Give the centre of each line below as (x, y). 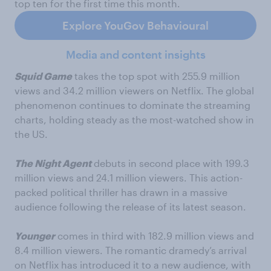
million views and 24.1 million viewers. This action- (129, 178)
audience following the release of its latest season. (130, 207)
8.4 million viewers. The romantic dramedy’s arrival (131, 250)
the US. (31, 134)
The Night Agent (53, 163)
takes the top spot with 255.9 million (156, 76)
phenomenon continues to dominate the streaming (132, 105)
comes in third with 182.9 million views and (155, 236)
